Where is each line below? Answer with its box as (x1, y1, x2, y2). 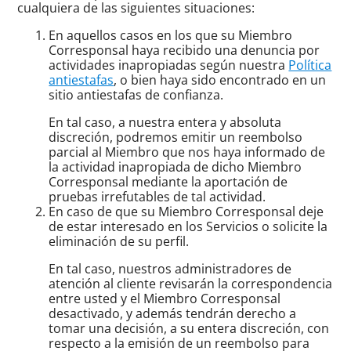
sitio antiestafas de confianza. (49, 85, 224, 103)
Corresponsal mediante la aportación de (49, 172, 288, 190)
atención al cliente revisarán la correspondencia (49, 274, 333, 292)
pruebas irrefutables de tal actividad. (49, 187, 266, 205)
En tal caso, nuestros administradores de (49, 259, 292, 277)
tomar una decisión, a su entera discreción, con (49, 319, 330, 337)
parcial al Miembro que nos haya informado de (49, 143, 326, 161)
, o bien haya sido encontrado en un (114, 71, 327, 89)
